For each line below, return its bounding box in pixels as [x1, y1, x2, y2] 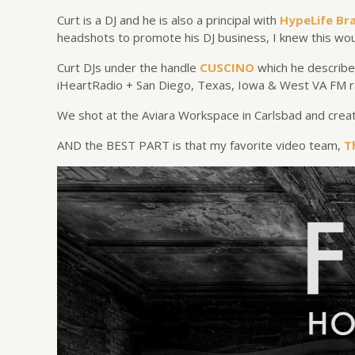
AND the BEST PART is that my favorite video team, [57, 137, 344, 154]
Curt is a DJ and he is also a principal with [57, 12, 280, 29]
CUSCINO [200, 59, 254, 76]
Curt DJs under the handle [57, 59, 200, 76]
